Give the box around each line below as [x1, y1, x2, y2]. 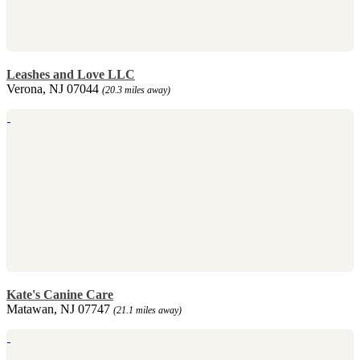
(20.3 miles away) [102, 84, 170, 96]
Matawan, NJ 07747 [6, 301, 113, 316]
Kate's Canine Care [6, 287, 113, 301]
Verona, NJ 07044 [6, 81, 102, 96]
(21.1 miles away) [113, 304, 182, 316]
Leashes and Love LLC [6, 67, 135, 81]
